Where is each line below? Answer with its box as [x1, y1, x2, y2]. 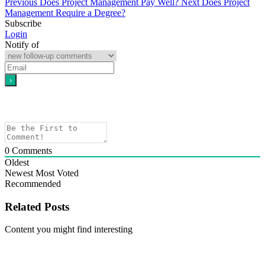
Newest [5, 167, 33, 178]
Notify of [5, 39, 39, 50]
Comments [9, 145, 52, 156]
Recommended [5, 178, 61, 189]
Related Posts [5, 200, 69, 213]
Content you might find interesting [5, 224, 132, 235]
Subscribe [5, 18, 41, 28]
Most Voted [35, 167, 79, 178]
